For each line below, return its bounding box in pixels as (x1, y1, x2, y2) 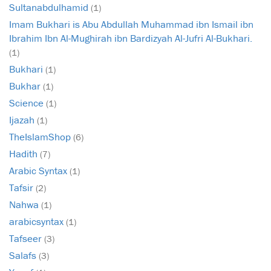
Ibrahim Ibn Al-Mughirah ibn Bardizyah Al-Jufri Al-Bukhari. (9, 31, 252, 45)
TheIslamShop (9, 130, 73, 144)
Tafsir (9, 181, 36, 195)
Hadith (9, 147, 40, 161)
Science (9, 96, 46, 110)
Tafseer (9, 232, 44, 246)
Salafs (9, 249, 39, 263)
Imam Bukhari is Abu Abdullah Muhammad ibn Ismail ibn (9, 18, 253, 31)
